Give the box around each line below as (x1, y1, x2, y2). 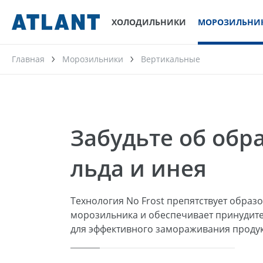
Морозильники (62, 53, 123, 65)
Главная (12, 53, 45, 65)
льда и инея (70, 152, 207, 183)
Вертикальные (141, 53, 200, 65)
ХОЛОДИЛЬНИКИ (112, 16, 186, 28)
